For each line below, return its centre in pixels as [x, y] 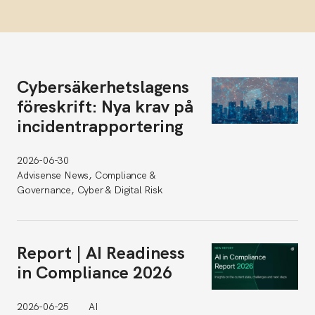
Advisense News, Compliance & [86, 175]
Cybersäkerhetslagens [103, 87]
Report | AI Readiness [101, 253]
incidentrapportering [100, 127]
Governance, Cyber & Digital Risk [90, 190]
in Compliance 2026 [95, 273]
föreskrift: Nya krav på [105, 107]
